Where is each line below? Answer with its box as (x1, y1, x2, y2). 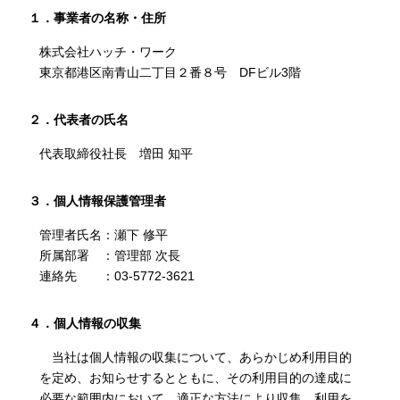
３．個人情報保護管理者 (29, 194, 167, 208)
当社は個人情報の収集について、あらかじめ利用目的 (38, 350, 352, 364)
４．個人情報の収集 (29, 316, 142, 330)
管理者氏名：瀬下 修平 (38, 228, 168, 242)
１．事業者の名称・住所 (29, 11, 167, 25)
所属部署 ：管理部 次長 (38, 248, 180, 262)
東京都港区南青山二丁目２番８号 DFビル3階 (38, 65, 301, 79)
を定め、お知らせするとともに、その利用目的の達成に (38, 371, 352, 385)
